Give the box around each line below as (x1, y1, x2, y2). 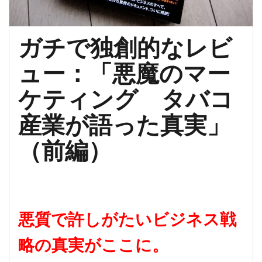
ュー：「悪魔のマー (18, 61, 230, 87)
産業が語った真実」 (18, 112, 230, 139)
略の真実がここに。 (18, 236, 168, 255)
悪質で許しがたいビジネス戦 (18, 211, 236, 229)
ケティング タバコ (18, 87, 233, 113)
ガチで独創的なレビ (18, 35, 232, 61)
